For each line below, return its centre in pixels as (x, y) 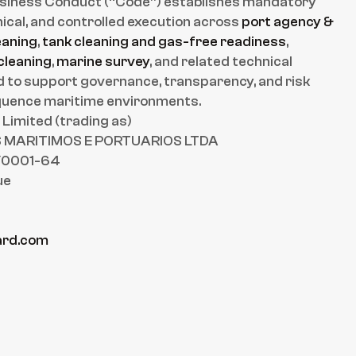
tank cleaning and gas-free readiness (164, 42)
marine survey (103, 62)
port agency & (288, 22)
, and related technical (221, 62)
